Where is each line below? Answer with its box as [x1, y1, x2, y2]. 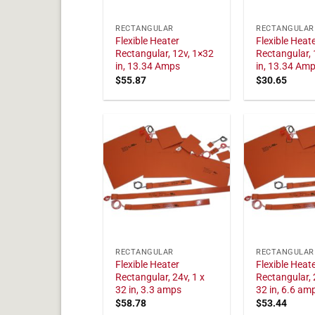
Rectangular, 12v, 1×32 [115, 48, 214, 60]
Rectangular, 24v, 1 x [115, 271, 205, 283]
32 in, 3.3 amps [115, 283, 182, 296]
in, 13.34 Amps [115, 60, 181, 73]
